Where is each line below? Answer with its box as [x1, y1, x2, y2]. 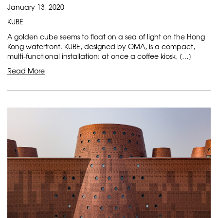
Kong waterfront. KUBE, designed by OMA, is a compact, [7, 41, 195, 52]
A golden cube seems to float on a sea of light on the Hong [7, 32, 205, 42]
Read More [7, 66, 45, 76]
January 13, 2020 [7, 2, 64, 12]
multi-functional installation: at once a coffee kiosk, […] [7, 51, 191, 61]
